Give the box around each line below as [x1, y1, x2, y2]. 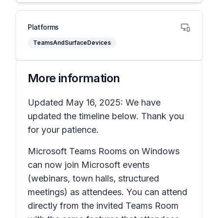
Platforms [28, 23, 59, 31]
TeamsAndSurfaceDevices [33, 39, 111, 46]
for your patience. [28, 125, 99, 135]
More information [28, 71, 120, 85]
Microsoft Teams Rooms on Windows [28, 146, 180, 156]
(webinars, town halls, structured [28, 173, 159, 183]
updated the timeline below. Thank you [28, 111, 184, 121]
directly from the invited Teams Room [28, 200, 179, 211]
